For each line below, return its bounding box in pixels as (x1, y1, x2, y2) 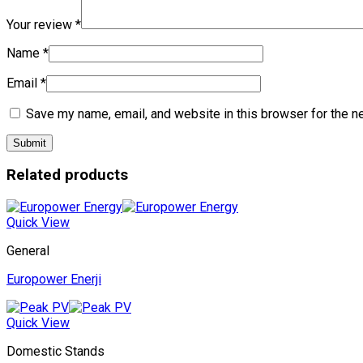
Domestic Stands (6, 344, 105, 360)
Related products (6, 166, 128, 185)
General (6, 243, 49, 259)
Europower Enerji (6, 271, 101, 288)
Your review (6, 16, 75, 32)
